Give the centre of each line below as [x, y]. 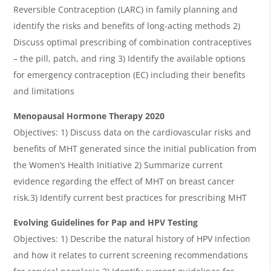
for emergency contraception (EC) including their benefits [130, 74]
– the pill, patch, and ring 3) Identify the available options [130, 58]
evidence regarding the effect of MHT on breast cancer [124, 181]
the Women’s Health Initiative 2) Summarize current [118, 165]
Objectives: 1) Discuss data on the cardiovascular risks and [132, 132]
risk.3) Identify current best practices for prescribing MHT [130, 197]
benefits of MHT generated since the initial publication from [135, 148]
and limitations [44, 91]
